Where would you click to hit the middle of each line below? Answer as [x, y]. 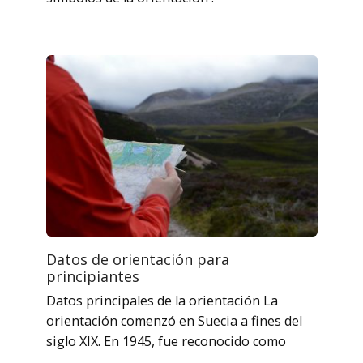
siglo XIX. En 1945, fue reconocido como [166, 341]
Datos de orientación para [137, 259]
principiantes [92, 276]
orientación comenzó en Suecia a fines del [174, 320]
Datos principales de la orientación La [162, 300]
